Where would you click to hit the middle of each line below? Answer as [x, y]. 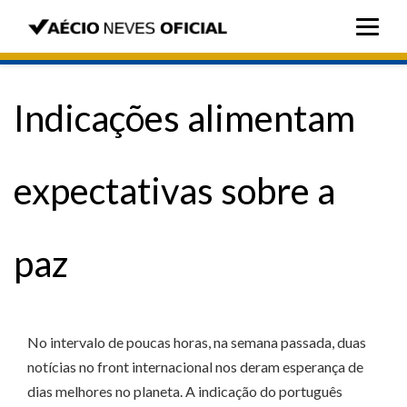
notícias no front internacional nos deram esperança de [195, 367]
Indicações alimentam [184, 118]
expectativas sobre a [174, 191]
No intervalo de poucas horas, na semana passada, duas [197, 342]
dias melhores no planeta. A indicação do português [185, 392]
